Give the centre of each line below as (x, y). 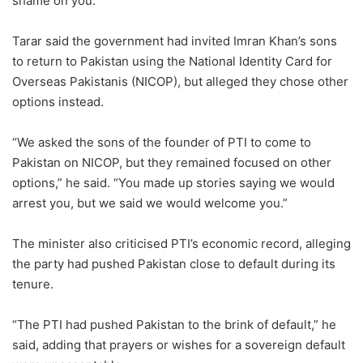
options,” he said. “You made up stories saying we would (173, 183)
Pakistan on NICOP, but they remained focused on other (172, 163)
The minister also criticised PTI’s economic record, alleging (181, 244)
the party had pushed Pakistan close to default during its (174, 264)
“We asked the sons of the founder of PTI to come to (162, 143)
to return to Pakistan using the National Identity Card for (172, 62)
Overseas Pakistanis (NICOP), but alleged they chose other (180, 82)
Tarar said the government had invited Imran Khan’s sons (175, 41)
